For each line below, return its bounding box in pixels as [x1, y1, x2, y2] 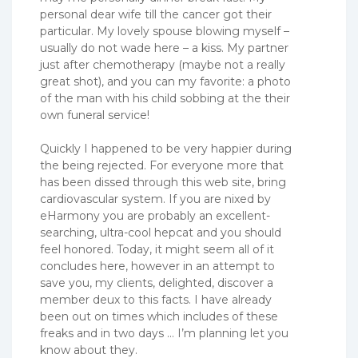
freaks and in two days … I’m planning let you [40, 326, 288, 341]
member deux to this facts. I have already [40, 292, 272, 308]
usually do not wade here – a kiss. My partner [40, 41, 288, 56]
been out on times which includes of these [40, 309, 278, 324]
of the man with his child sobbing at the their [40, 91, 290, 106]
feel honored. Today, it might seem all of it [40, 242, 274, 257]
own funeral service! [40, 108, 149, 123]
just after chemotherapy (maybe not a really [40, 58, 285, 73]
